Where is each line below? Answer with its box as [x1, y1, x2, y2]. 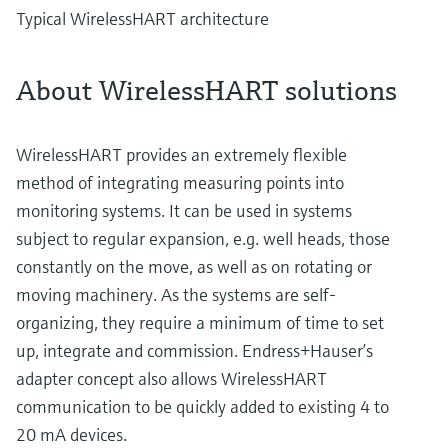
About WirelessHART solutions [16, 72, 397, 108]
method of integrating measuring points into [16, 170, 344, 194]
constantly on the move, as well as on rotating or [16, 254, 372, 278]
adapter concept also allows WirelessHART [16, 366, 327, 390]
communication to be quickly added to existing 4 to [16, 394, 389, 418]
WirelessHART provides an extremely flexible [16, 142, 347, 166]
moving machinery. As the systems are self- [16, 282, 336, 306]
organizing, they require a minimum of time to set [16, 310, 384, 334]
